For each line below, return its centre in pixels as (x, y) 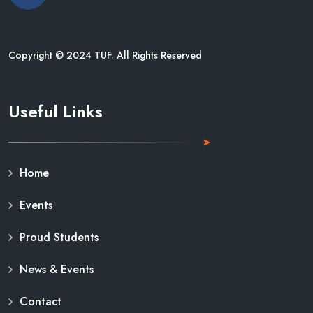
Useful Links (56, 112)
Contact (41, 302)
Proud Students (59, 238)
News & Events (57, 270)
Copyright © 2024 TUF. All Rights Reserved (105, 55)
